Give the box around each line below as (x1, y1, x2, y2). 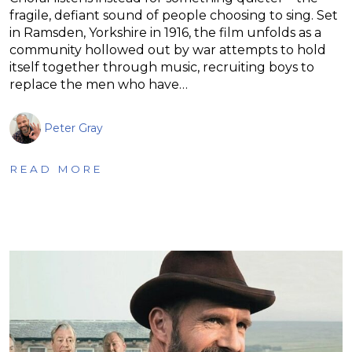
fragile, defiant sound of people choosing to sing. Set (9, 7, 338, 23)
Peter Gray (44, 120, 103, 135)
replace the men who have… (9, 76, 188, 92)
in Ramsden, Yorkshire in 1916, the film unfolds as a (9, 24, 321, 40)
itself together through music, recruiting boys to (9, 59, 314, 75)
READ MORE (9, 162, 103, 175)
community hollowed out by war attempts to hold (9, 42, 326, 57)
